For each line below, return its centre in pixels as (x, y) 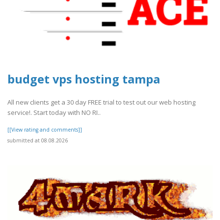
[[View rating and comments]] (45, 129)
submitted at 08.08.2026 (38, 140)
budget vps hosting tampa (84, 79)
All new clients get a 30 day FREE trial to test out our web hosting (101, 102)
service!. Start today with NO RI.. (54, 112)
